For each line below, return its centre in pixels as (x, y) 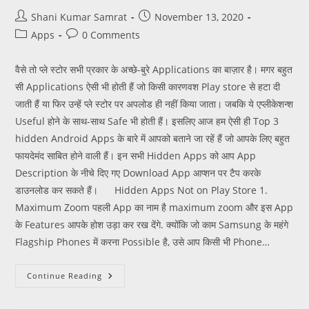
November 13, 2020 (199, 17)
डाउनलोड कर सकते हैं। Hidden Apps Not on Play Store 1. (142, 190)
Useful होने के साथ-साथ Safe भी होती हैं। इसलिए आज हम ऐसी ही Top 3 (147, 121)
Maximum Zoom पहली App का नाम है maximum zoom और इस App (154, 207)
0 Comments (111, 34)
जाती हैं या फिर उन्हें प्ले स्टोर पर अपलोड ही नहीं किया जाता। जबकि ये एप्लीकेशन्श (154, 103)
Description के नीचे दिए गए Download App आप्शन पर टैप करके (138, 172)
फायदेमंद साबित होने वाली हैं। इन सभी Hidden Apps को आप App (136, 155)
